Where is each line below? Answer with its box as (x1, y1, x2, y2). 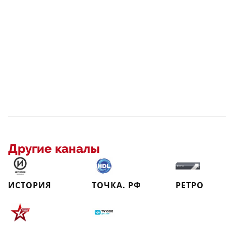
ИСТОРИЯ (8, 180, 51, 191)
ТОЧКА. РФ (92, 180, 141, 191)
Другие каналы (8, 142, 100, 156)
